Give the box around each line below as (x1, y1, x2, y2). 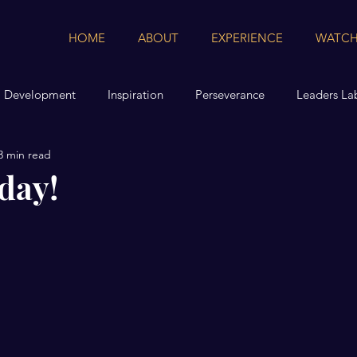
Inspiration (108, 86, 163, 102)
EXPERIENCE (210, 30, 283, 45)
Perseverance (195, 86, 265, 102)
